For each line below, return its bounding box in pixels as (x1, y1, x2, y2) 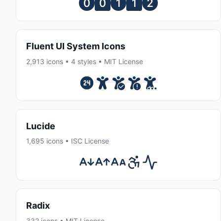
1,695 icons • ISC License (26, 137, 109, 146)
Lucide (26, 120, 55, 131)
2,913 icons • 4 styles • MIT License (26, 57, 143, 66)
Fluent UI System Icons (26, 41, 125, 52)
